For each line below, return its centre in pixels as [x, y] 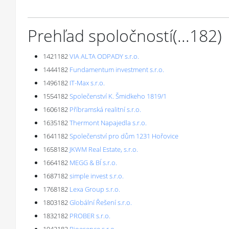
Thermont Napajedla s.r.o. [108, 123]
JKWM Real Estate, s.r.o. [104, 149]
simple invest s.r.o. [97, 176]
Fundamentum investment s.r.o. [117, 70]
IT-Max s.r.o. [87, 83]
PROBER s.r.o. [90, 216]
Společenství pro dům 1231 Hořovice [124, 136]
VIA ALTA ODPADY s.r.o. [104, 56]
